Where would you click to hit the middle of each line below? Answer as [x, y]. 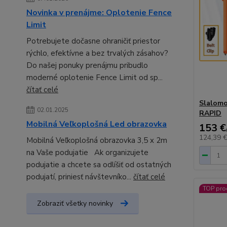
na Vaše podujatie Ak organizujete [87, 153]
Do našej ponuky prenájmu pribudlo [87, 65]
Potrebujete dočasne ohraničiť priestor [93, 41]
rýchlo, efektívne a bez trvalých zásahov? [97, 53]
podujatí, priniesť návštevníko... [80, 177]
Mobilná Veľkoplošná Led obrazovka [97, 124]
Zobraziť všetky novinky [75, 203]
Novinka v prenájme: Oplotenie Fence [99, 13]
